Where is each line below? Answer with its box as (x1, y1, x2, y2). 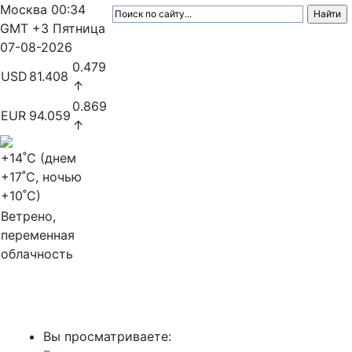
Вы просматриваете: (43, 328, 171, 344)
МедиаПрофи (13, 295, 114, 314)
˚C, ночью (22, 169, 82, 185)
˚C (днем (23, 150, 76, 166)
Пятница (53, 20, 105, 36)
